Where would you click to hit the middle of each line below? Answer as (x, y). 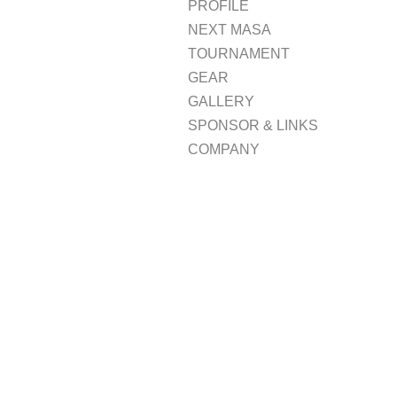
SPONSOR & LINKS (253, 126)
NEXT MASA (230, 30)
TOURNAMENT (239, 54)
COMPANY (224, 150)
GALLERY (221, 102)
